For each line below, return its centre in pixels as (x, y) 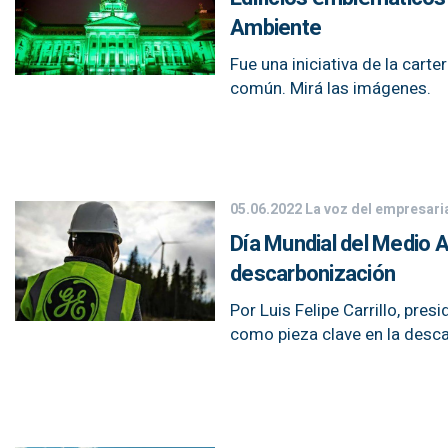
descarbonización (312, 274)
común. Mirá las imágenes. (330, 88)
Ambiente (275, 28)
